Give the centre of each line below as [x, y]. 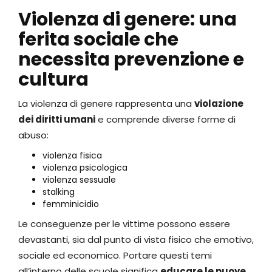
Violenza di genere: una [127, 19]
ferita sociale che [98, 39]
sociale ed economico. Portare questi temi [115, 255]
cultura [53, 79]
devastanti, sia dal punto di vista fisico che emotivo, [136, 239]
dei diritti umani [57, 119]
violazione [219, 103]
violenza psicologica [85, 167]
